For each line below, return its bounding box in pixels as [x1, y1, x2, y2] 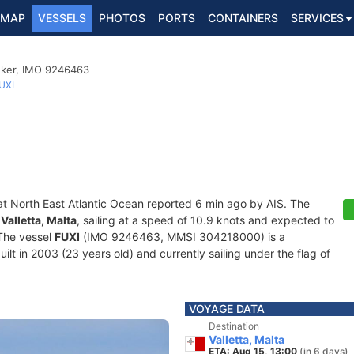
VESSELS [38, 11, 86, 24]
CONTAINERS [208, 11, 278, 24]
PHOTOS [99, 11, 145, 24]
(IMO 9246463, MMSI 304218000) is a [80, 230, 285, 243]
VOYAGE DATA [189, 302, 265, 315]
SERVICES [291, 11, 344, 24]
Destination [209, 320, 259, 332]
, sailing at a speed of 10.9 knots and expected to [77, 213, 334, 227]
